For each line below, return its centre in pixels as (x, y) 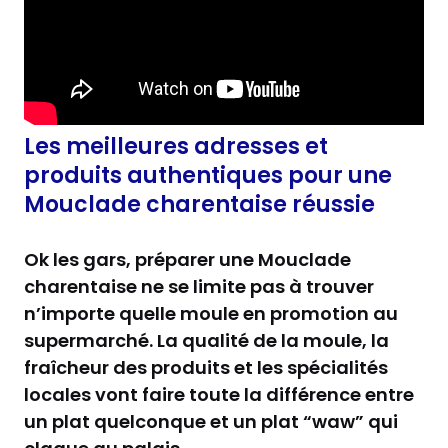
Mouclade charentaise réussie (199, 204)
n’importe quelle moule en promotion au (211, 313)
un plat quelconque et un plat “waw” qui (211, 421)
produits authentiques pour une (208, 175)
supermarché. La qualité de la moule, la (206, 340)
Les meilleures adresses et (176, 146)
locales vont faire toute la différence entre (219, 394)
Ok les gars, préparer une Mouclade (187, 259)
